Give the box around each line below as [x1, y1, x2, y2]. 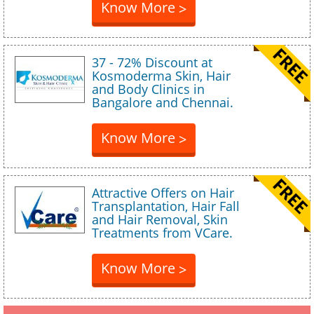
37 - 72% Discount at [92, 54, 212, 71]
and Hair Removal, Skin [92, 211, 228, 228]
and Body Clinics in [92, 81, 205, 98]
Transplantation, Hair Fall [92, 198, 240, 215]
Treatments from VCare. [92, 224, 233, 242]
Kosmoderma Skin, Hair [92, 67, 231, 85]
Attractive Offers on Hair [92, 184, 234, 202]
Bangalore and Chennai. [92, 94, 233, 111]
